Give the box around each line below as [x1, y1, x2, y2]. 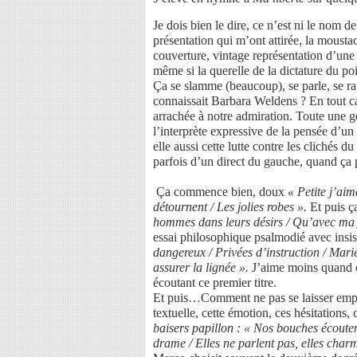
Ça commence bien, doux [153, 185, 288, 198]
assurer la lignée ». [153, 261, 252, 274]
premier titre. [213, 276, 277, 289]
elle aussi [153, 139, 198, 153]
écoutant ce [153, 276, 210, 289]
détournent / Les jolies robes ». [153, 200, 310, 214]
